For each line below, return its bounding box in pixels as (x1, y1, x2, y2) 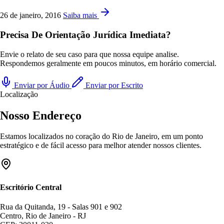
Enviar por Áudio (12, 80, 71, 89)
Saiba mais (63, 11, 97, 20)
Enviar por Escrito (83, 80, 143, 89)
